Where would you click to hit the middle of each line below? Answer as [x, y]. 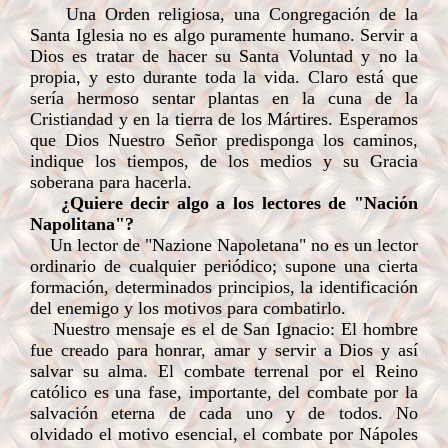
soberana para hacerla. [111, 182]
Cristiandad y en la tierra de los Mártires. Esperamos [224, 119]
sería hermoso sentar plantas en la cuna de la [224, 98]
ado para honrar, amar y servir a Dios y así [250, 350]
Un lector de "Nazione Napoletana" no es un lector [234, 245]
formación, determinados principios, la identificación [224, 287]
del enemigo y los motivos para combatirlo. [188, 308]
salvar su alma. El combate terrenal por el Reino [224, 371]
